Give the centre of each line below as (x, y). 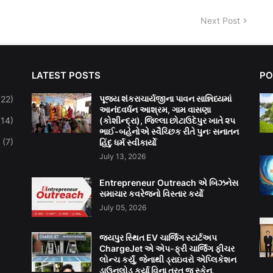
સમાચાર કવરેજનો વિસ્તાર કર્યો (151, 194)
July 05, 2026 (122, 208)
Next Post (220, 21)
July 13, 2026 (122, 157)
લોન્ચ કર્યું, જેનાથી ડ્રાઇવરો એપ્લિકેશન (168, 260)
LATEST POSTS (66, 76)
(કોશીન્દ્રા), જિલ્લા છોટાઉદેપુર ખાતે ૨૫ (167, 121)
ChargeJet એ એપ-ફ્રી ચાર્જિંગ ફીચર (167, 249)
